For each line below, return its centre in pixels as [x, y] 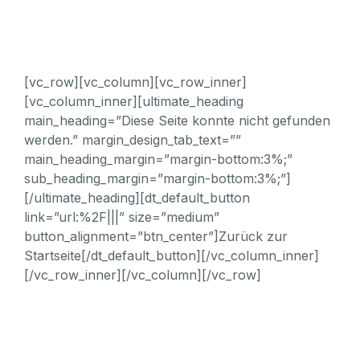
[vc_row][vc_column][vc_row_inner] [135, 82]
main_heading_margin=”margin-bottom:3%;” [158, 159]
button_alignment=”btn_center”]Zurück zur [156, 236]
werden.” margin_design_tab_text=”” [133, 140]
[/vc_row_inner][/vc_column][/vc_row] [143, 275]
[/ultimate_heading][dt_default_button [137, 198]
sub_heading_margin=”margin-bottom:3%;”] [157, 178]
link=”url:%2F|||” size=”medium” [122, 217]
